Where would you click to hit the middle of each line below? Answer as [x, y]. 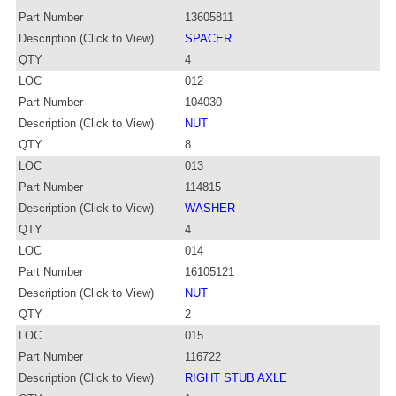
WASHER [210, 208]
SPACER [208, 38]
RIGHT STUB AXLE [236, 377]
